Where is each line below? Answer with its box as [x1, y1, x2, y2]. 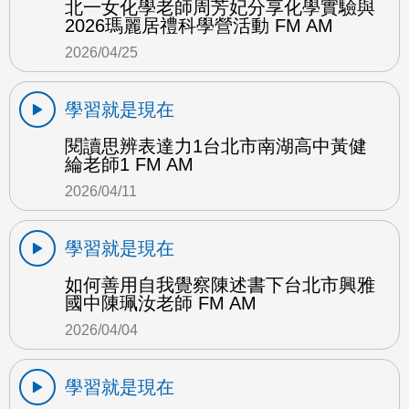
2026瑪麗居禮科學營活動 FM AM [65, 15, 333, 36]
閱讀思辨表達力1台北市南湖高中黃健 [65, 135, 367, 156]
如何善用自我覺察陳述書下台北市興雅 [65, 274, 375, 295]
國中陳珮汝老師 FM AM [65, 292, 257, 313]
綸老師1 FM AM [65, 153, 194, 174]
